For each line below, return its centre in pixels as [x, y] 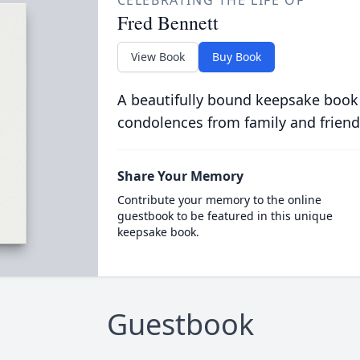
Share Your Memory [180, 176]
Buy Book [236, 57]
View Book [157, 57]
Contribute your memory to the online [219, 200]
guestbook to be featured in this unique [225, 216]
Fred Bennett [168, 22]
